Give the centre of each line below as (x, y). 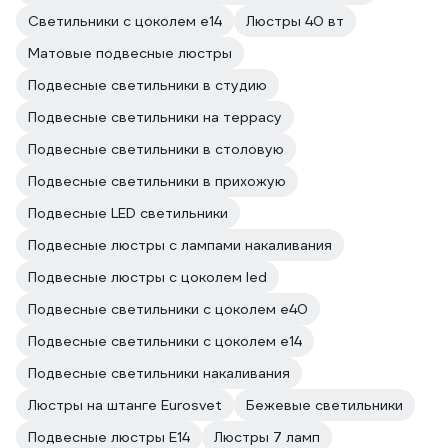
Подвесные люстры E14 (109, 437)
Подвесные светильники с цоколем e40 (168, 309)
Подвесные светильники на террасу (155, 117)
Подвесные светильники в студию (147, 85)
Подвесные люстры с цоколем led (147, 277)
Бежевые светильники (324, 405)
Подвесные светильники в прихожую (157, 181)
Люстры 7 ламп (267, 437)
